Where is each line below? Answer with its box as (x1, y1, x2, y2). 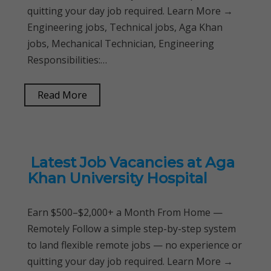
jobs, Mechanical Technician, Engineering (27, 37, 214, 50)
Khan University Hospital (27, 169, 207, 187)
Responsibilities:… (27, 53, 107, 67)
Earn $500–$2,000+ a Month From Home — (27, 206, 223, 219)
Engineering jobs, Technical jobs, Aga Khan (27, 21, 223, 34)
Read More (38, 88, 87, 102)
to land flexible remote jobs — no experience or (27, 238, 242, 252)
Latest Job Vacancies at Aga (30, 154, 235, 171)
